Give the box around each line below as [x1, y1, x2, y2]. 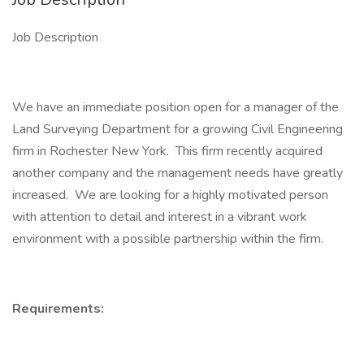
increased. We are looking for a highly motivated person [12, 186, 328, 204]
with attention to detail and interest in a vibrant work [12, 208, 307, 226]
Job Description [12, 28, 98, 46]
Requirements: [12, 300, 104, 318]
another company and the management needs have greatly [12, 164, 343, 182]
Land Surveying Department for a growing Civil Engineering [12, 120, 343, 138]
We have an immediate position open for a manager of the [12, 98, 339, 116]
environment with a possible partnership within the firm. [12, 230, 327, 248]
